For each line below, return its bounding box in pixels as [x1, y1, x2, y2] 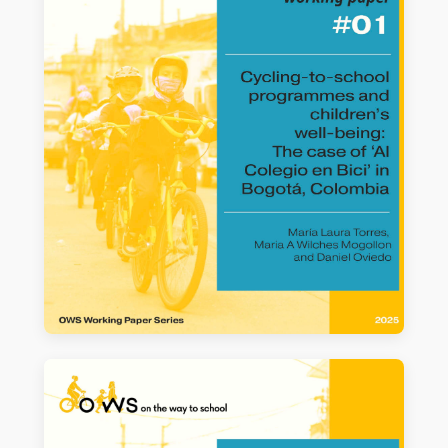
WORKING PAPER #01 [143, 363, 305, 381]
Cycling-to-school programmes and [84, 393, 364, 416]
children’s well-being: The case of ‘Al [82, 415, 366, 438]
